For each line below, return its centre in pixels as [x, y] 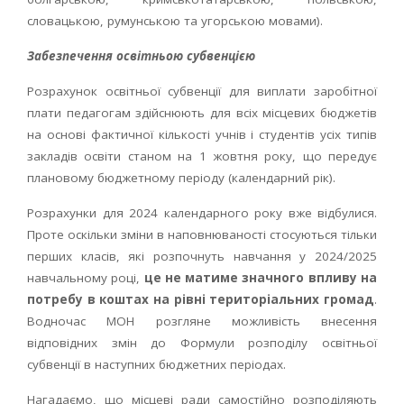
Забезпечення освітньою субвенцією [141, 56]
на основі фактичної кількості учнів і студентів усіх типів [202, 134]
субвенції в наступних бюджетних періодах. [156, 364]
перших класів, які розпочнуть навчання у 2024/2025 [202, 256]
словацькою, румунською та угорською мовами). [175, 21]
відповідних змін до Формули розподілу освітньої [202, 343]
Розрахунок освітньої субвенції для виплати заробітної [202, 91]
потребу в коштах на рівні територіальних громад [201, 299]
